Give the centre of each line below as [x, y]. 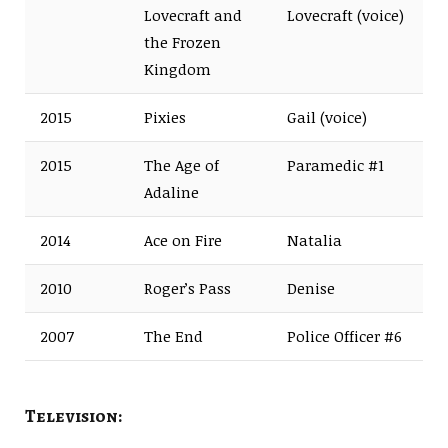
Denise [311, 288]
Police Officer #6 [344, 336]
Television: [73, 415]
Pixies [165, 117]
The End [173, 336]
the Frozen [182, 42]
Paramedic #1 [335, 165]
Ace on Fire [183, 240]
